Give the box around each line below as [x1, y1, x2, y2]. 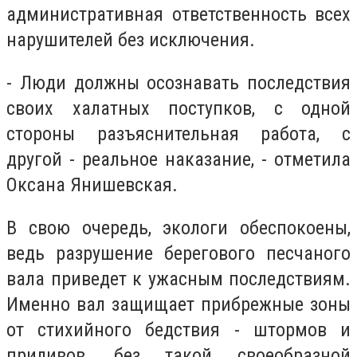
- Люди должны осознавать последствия [6, 71, 351, 94]
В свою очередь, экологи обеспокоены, [6, 216, 351, 239]
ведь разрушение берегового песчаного [6, 241, 351, 265]
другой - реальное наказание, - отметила [6, 147, 351, 171]
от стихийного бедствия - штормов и [6, 318, 351, 341]
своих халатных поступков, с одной [6, 96, 351, 120]
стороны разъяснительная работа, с [6, 122, 351, 145]
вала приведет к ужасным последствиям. [6, 267, 351, 290]
